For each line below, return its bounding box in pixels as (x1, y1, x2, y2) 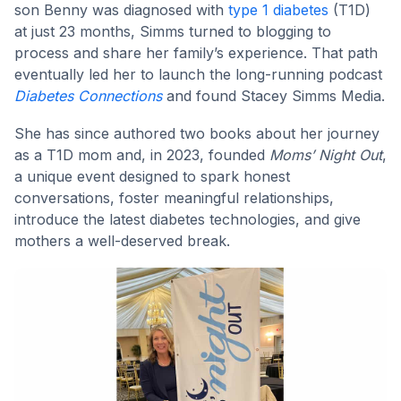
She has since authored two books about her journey (14, 124, 380, 143)
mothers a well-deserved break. (14, 232, 230, 251)
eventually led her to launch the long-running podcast (14, 65, 382, 84)
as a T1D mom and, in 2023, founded (14, 146, 269, 165)
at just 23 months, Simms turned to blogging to (14, 22, 331, 41)
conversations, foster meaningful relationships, (14, 189, 334, 208)
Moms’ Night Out (269, 146, 382, 165)
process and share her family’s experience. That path (14, 44, 378, 63)
